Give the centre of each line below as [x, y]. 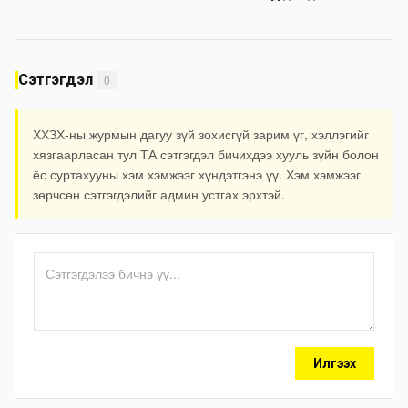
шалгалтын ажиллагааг [286, 29]
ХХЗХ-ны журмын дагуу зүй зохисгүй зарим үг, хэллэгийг [201, 134]
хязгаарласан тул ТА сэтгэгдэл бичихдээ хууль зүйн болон [206, 154]
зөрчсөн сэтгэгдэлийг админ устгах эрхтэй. [159, 194]
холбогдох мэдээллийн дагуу [302, 11]
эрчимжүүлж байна [270, 46]
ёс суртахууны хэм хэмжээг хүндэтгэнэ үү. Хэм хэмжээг [197, 174]
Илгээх [335, 364]
